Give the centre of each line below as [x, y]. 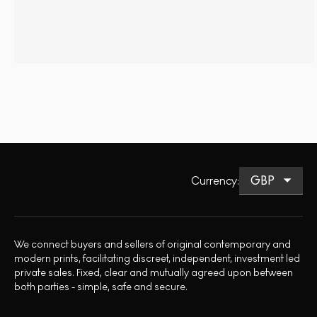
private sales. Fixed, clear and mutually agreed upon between [154, 273]
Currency [214, 180]
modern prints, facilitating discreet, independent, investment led [157, 259]
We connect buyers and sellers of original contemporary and [152, 245]
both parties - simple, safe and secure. [101, 287]
